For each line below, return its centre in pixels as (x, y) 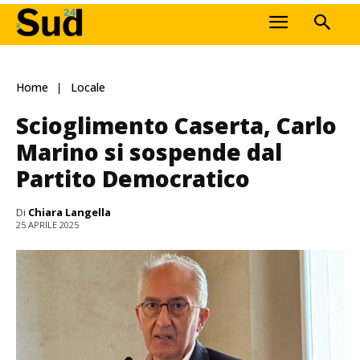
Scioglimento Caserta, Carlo (176, 125)
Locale (88, 88)
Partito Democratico (133, 178)
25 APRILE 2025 (47, 225)
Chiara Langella (70, 212)
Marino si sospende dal (149, 151)
